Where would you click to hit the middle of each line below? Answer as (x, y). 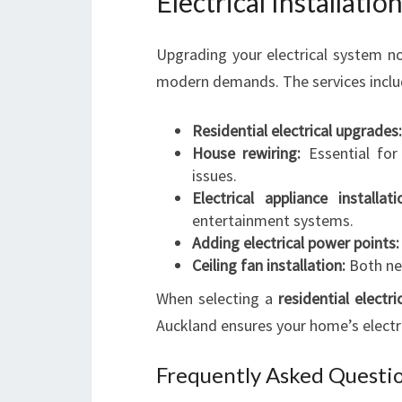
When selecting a (218, 298)
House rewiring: (247, 153)
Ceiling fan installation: (269, 265)
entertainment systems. (273, 220)
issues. (214, 175)
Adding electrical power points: (296, 243)
